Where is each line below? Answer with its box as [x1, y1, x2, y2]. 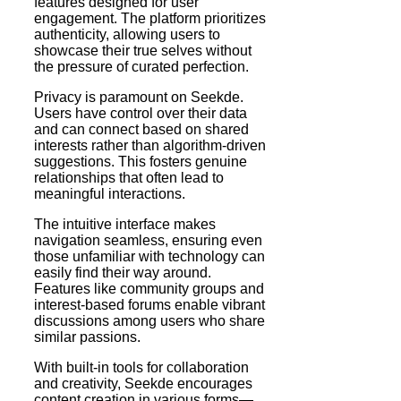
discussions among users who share [34, 312, 265, 328]
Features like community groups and [34, 280, 264, 296]
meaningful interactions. [34, 185, 185, 201]
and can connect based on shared [34, 121, 249, 137]
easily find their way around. [34, 264, 211, 280]
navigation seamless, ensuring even [34, 232, 262, 248]
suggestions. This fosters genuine [34, 153, 247, 169]
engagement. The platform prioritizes [34, 10, 266, 26]
